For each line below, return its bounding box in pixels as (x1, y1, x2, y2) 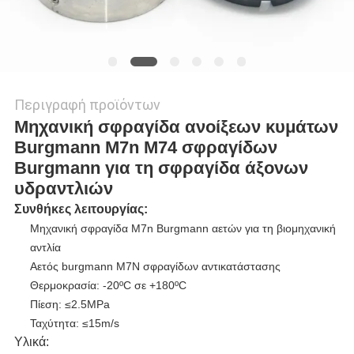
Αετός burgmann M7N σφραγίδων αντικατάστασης (29, 260, 281, 273)
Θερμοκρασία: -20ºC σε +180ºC (29, 279, 186, 292)
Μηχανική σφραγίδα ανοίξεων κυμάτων (13, 117, 338, 137)
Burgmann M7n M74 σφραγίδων (13, 137, 277, 158)
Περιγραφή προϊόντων (13, 96, 160, 114)
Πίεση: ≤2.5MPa (29, 298, 110, 311)
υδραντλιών (13, 179, 113, 199)
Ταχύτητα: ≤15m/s (29, 317, 119, 330)
